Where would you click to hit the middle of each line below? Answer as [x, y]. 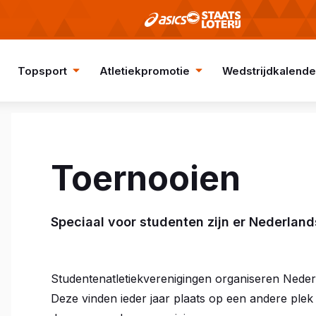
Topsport [42, 71]
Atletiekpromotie [144, 71]
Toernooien [146, 178]
